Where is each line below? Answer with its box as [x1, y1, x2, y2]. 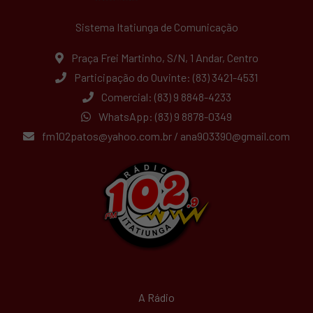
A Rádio [138, 291, 175, 305]
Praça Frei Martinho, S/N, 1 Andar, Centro [68, 51, 259, 65]
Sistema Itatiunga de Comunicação [75, 20, 238, 34]
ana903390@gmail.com [180, 129, 290, 143]
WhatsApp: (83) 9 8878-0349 [96, 110, 232, 124]
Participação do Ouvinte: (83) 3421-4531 [72, 71, 258, 85]
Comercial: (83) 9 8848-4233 [99, 90, 231, 104]
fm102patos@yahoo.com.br [42, 129, 172, 143]
